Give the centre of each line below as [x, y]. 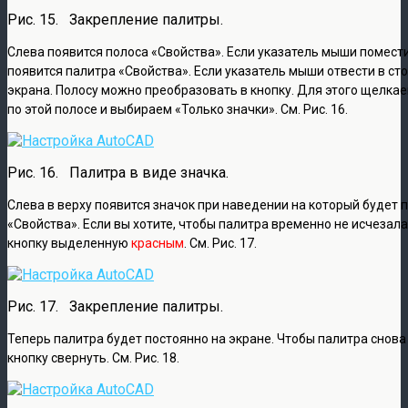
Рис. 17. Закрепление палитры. [115, 306]
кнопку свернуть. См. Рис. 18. [93, 357]
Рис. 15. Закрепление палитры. [115, 19]
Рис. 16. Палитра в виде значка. [118, 172]
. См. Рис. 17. [220, 243]
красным [158, 243]
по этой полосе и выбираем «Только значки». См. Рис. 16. [178, 109]
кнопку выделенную [69, 243]
